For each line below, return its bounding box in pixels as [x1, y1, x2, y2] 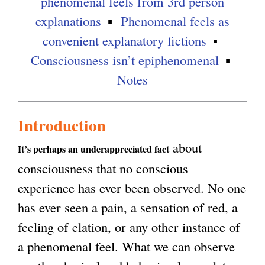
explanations [35, 12, 101, 30]
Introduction [18, 114, 106, 137]
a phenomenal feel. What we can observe [18, 237, 235, 256]
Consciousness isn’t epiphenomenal [30, 51, 219, 69]
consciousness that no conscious [18, 159, 188, 177]
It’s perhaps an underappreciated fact [18, 142, 169, 156]
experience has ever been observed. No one [18, 179, 246, 197]
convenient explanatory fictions [43, 31, 206, 50]
